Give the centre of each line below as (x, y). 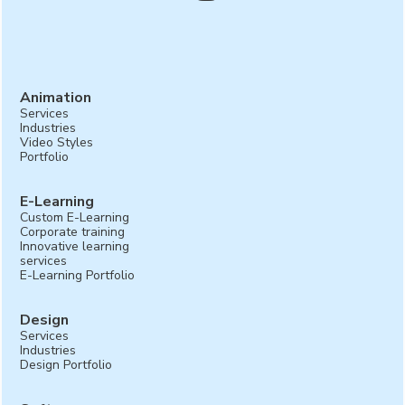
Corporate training (73, 232)
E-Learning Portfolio (78, 276)
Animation (56, 98)
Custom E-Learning (75, 218)
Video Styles (57, 143)
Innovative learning (75, 247)
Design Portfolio (66, 365)
